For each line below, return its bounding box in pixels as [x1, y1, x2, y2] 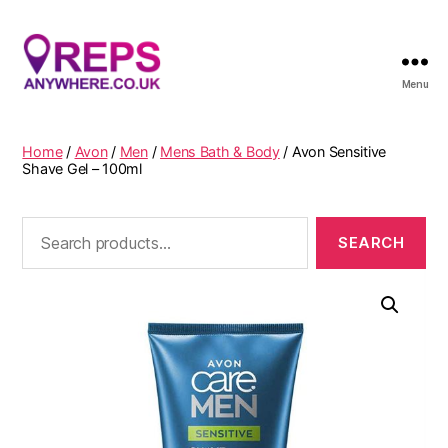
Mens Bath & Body [160, 142, 280, 160]
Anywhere [19, 112, 105, 134]
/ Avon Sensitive [279, 142, 387, 160]
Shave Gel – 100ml [22, 159, 142, 177]
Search [13, 215, 69, 237]
